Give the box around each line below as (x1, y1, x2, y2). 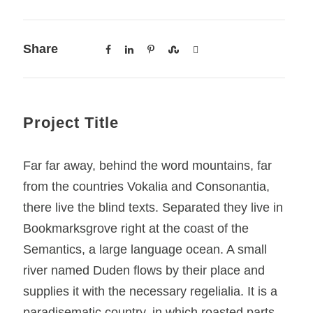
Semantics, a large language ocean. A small (23, 242, 268, 257)
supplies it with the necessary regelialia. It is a (23, 284, 278, 299)
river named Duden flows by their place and (23, 263, 265, 278)
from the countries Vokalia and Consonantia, (23, 180, 270, 194)
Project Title (23, 114, 119, 132)
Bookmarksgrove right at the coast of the (23, 221, 249, 236)
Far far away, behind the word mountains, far (23, 159, 272, 173)
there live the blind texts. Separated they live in (23, 201, 284, 215)
